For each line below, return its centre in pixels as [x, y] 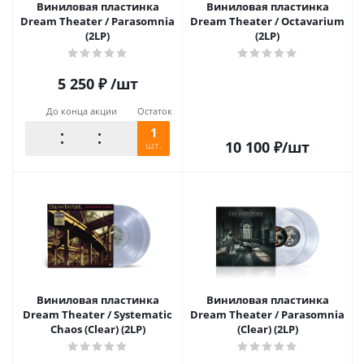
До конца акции [81, 111]
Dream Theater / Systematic [97, 314]
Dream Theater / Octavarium [267, 21]
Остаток [155, 111]
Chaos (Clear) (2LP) [97, 329]
